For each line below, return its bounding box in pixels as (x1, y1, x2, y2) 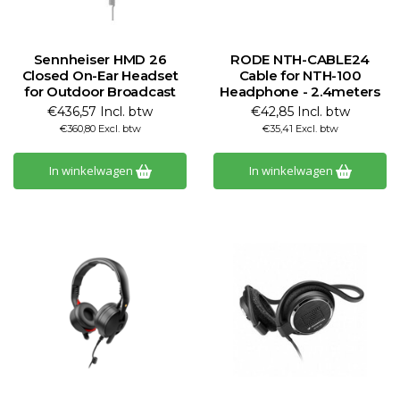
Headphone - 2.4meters (220, 83, 380, 100)
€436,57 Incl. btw (47, 104, 153, 120)
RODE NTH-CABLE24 (230, 51, 370, 68)
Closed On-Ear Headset (21, 67, 179, 84)
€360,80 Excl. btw (59, 122, 141, 135)
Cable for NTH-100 (238, 67, 362, 84)
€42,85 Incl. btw (250, 104, 350, 120)
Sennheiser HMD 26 (33, 51, 167, 68)
